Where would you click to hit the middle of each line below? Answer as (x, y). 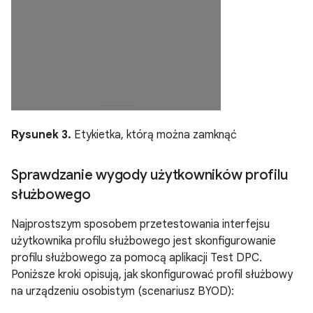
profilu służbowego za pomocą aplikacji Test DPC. (137, 258)
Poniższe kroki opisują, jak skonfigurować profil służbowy (152, 275)
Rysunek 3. (41, 135)
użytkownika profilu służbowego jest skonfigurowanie (144, 241)
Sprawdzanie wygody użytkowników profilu (150, 175)
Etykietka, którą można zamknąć (154, 135)
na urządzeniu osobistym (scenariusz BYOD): (123, 291)
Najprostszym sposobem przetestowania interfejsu (140, 224)
